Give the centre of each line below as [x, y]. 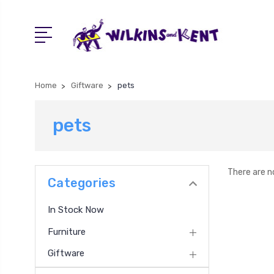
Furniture [67, 231]
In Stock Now [76, 210]
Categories [82, 183]
